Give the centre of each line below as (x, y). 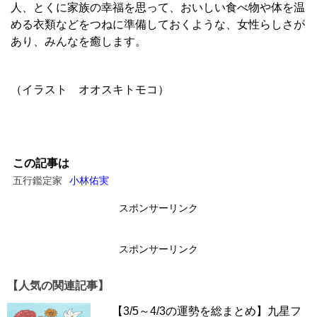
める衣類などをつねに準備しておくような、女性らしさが (158, 24)
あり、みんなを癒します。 (79, 41)
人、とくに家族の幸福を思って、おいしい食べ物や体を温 (158, 7)
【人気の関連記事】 (58, 286)
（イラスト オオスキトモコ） (90, 90)
